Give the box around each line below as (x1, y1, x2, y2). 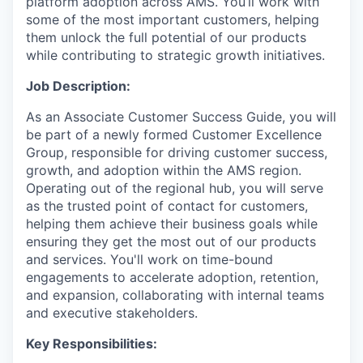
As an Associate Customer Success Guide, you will (26, 108, 336, 125)
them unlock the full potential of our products (26, 28, 306, 45)
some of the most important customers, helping (26, 11, 319, 28)
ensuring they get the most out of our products (26, 233, 316, 250)
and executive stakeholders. (26, 304, 198, 321)
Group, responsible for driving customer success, (26, 143, 327, 160)
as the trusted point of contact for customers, (26, 197, 308, 214)
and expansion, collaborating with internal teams (26, 286, 324, 303)
